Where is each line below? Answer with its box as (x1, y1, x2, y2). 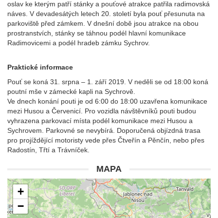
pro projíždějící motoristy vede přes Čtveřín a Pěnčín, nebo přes (7, 136, 204, 144)
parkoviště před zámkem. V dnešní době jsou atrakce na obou (7, 19, 199, 27)
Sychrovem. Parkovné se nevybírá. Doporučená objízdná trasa (7, 127, 200, 134)
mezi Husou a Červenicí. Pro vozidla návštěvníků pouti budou (7, 107, 196, 115)
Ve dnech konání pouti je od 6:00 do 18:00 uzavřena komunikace (7, 97, 207, 105)
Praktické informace (7, 63, 73, 71)
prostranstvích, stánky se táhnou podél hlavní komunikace (7, 29, 186, 37)
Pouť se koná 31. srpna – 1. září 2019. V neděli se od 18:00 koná (7, 78, 208, 86)
